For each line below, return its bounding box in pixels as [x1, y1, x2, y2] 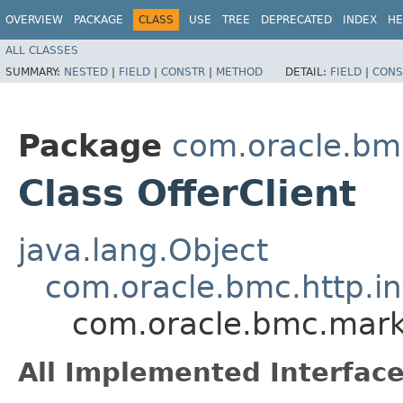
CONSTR [161, 65, 205, 78]
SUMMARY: [5, 65, 64, 78]
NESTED [64, 65, 108, 78]
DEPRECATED [261, 13, 332, 26]
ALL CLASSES [5, 43, 78, 57]
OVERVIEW [5, 13, 63, 26]
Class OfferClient [18, 172, 356, 214]
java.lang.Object [18, 231, 268, 268]
